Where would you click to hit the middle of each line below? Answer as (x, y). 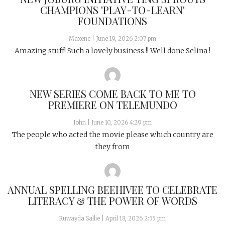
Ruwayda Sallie (80, 218)
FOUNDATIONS (113, 21)
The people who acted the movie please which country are (113, 134)
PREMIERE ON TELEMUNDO (113, 104)
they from (113, 146)
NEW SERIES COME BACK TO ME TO (113, 93)
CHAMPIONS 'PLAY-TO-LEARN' (113, 10)
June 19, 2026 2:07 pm (126, 38)
